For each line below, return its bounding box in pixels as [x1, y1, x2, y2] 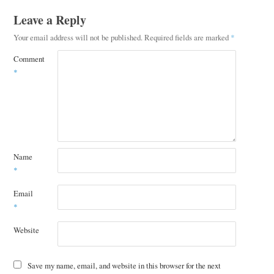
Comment [13, 53, 45, 64]
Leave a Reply [13, 10, 86, 29]
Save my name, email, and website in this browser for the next [28, 259, 221, 271]
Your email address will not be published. [13, 31, 143, 43]
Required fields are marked [144, 31, 231, 43]
